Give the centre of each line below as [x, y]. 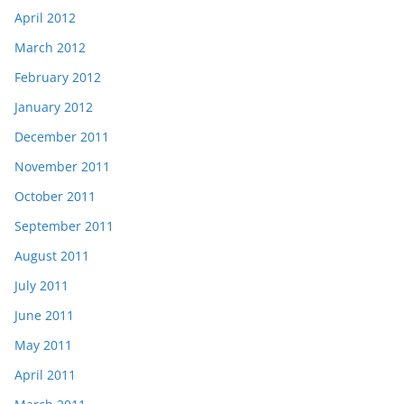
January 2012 [54, 106]
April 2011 [45, 374]
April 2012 [45, 17]
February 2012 [58, 77]
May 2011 [43, 344]
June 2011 [44, 315]
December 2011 [62, 136]
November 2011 [62, 166]
